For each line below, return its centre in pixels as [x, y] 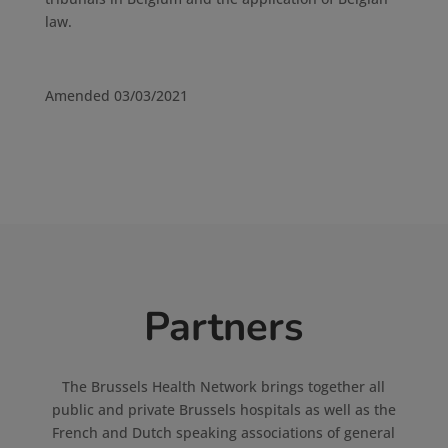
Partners [223, 327]
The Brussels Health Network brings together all [224, 386]
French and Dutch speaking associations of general [224, 432]
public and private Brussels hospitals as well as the [223, 409]
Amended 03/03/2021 [116, 95]
